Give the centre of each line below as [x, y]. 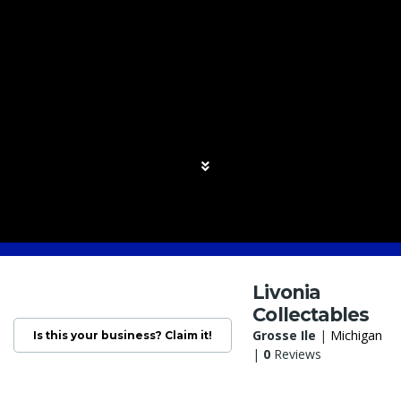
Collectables [311, 315]
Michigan [357, 336]
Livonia [286, 293]
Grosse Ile [285, 336]
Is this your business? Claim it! [123, 336]
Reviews [296, 354]
